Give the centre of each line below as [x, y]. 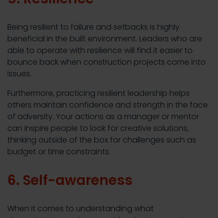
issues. [19, 74]
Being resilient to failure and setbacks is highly [93, 27]
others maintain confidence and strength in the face [108, 105]
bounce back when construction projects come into [107, 62]
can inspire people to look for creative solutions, [98, 128]
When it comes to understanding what [81, 209]
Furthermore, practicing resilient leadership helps [99, 93]
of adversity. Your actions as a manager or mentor [103, 117]
